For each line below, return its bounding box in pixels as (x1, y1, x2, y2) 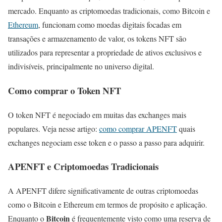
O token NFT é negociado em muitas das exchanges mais (8, 109, 186, 120)
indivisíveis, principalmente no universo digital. (8, 61, 154, 72)
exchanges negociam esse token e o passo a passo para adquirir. (8, 137, 205, 148)
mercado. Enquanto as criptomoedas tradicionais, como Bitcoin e (8, 5, 210, 16)
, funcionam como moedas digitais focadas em (38, 19, 181, 30)
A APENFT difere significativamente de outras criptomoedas (8, 185, 198, 196)
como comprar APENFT (99, 123, 177, 134)
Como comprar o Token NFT (8, 83, 121, 97)
